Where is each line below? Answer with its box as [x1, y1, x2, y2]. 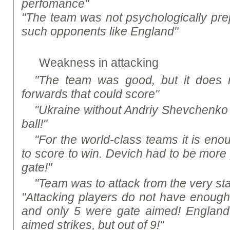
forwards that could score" [22, 87, 160, 101]
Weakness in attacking [39, 56, 159, 69]
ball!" [22, 117, 48, 130]
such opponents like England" [22, 25, 179, 38]
